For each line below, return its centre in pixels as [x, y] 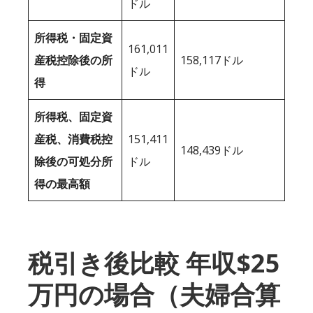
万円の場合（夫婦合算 [154, 294]
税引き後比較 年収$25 [154, 263]
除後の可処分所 [73, 161]
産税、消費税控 [73, 139]
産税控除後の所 [73, 60]
